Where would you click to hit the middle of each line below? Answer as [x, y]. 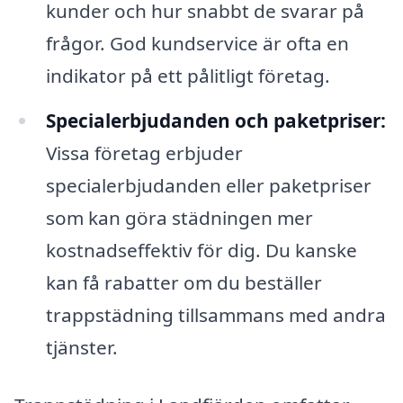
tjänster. [81, 347]
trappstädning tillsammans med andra [215, 314]
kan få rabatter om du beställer [184, 282]
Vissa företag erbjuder [144, 152]
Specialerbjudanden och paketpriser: [215, 120]
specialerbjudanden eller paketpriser [208, 185]
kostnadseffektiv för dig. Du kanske [201, 250]
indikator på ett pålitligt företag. [188, 75]
